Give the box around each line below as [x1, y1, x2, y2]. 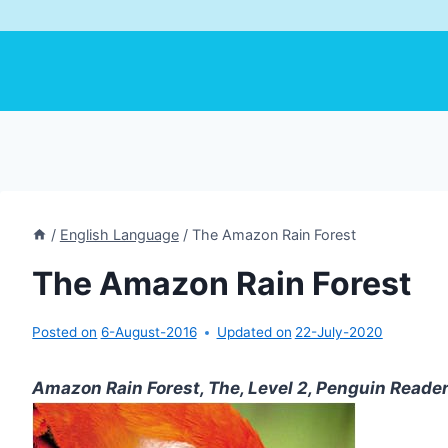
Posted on [32, 324, 98, 341]
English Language [59, 226, 179, 243]
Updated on [216, 324, 292, 341]
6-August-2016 [100, 324, 197, 341]
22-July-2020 [294, 324, 383, 341]
